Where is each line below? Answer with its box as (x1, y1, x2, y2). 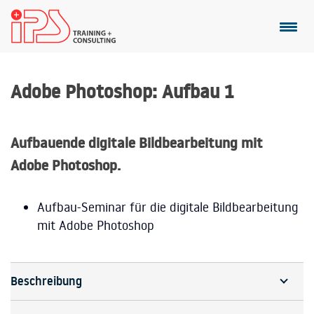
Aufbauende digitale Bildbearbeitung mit (11, 133, 263, 152)
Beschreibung (11, 272, 82, 289)
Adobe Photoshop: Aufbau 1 (11, 79, 233, 104)
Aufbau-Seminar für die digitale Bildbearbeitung (36, 198, 298, 215)
